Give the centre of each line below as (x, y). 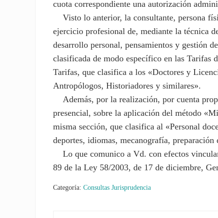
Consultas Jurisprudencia (117, 188)
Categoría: (68, 188)
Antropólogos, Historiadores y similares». (127, 86)
